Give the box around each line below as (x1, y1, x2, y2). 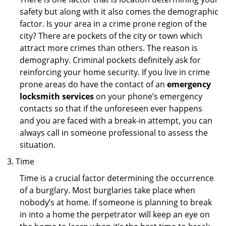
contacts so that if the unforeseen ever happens (20, 103, 202, 114)
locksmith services (20, 91, 94, 102)
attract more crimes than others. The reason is (20, 42, 198, 53)
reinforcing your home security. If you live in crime (20, 67, 210, 78)
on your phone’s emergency (94, 91, 202, 102)
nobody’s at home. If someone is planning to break (20, 197, 212, 208)
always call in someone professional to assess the (20, 127, 208, 138)
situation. (20, 139, 55, 150)
